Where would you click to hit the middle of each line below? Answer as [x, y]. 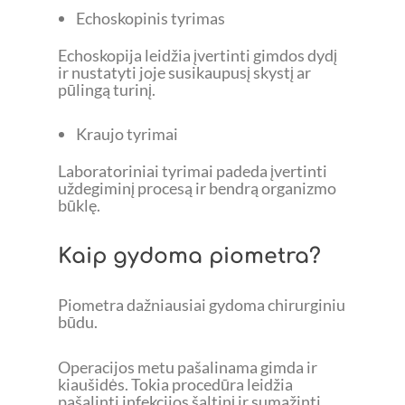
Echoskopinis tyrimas [150, 18]
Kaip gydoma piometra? [189, 256]
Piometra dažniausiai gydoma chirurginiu [202, 305]
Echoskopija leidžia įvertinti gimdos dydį [198, 55]
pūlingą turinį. [107, 89]
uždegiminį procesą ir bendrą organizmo [197, 188]
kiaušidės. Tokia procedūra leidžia [175, 385]
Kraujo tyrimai [127, 134]
